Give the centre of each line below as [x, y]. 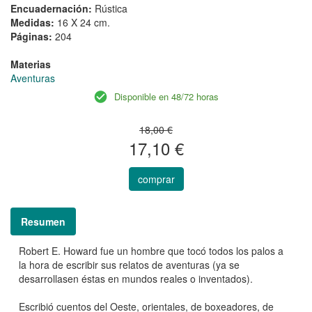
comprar [156, 179]
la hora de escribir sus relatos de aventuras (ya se [129, 265]
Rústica [111, 9]
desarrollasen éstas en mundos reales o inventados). [136, 279]
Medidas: [34, 23]
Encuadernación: [53, 9]
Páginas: [33, 37]
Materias [31, 64]
